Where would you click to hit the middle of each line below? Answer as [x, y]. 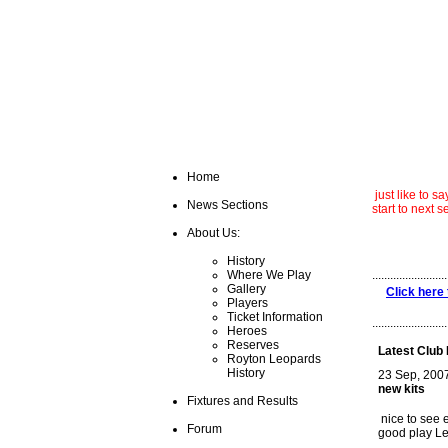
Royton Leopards [274, 359]
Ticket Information [275, 317]
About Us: [213, 233]
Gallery [246, 289]
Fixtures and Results [242, 401]
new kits [401, 389]
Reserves [253, 345]
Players [247, 303]
